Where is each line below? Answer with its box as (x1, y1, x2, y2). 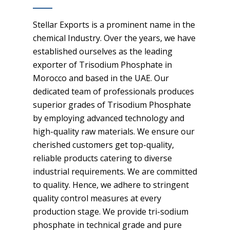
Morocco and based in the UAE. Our (33, 72, 169, 84)
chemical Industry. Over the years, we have (33, 32, 196, 44)
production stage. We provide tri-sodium (33, 206, 188, 217)
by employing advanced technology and (33, 112, 184, 124)
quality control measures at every (33, 193, 161, 204)
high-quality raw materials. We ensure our (33, 126, 195, 137)
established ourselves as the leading (33, 46, 172, 57)
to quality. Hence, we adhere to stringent (33, 179, 189, 190)
